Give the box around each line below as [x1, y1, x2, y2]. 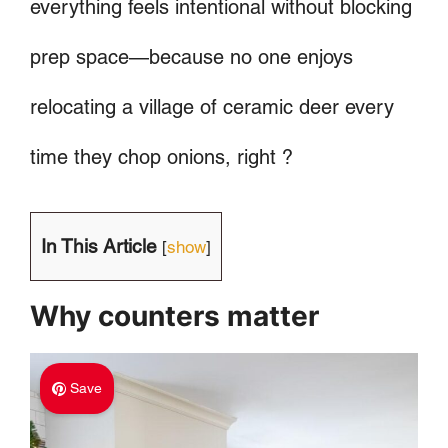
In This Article [41, 235, 157, 257]
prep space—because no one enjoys [30, 45, 353, 69]
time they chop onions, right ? [30, 145, 293, 169]
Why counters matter [30, 299, 319, 333]
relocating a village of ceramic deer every [30, 95, 394, 119]
